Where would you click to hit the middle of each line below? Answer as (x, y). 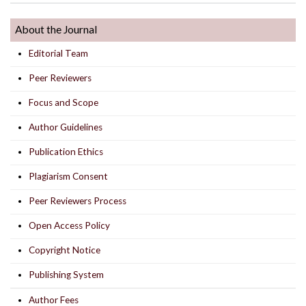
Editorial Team (59, 53)
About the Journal (56, 29)
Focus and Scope (64, 102)
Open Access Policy (70, 225)
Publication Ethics (66, 151)
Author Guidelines (66, 127)
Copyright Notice (65, 250)
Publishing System (67, 274)
